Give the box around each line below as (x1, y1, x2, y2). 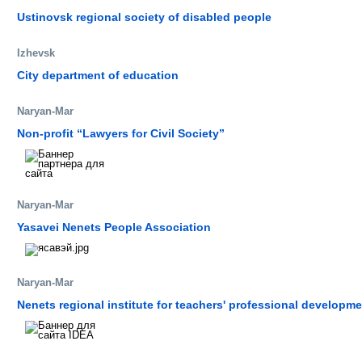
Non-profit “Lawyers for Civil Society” (17, 126, 225, 140)
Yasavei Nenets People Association (17, 220, 211, 234)
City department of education (17, 68, 179, 82)
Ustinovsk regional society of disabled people (17, 10, 271, 23)
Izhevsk (17, 46, 55, 59)
